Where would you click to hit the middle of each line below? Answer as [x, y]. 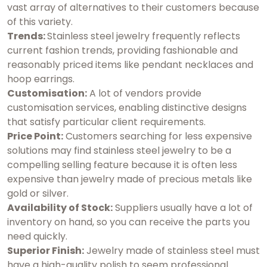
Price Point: [35, 136]
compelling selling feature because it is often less [122, 164]
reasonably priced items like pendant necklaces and [130, 64]
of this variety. [40, 21]
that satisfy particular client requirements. [106, 122]
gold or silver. [38, 193]
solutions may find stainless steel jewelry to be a [119, 150]
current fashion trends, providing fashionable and [122, 50]
